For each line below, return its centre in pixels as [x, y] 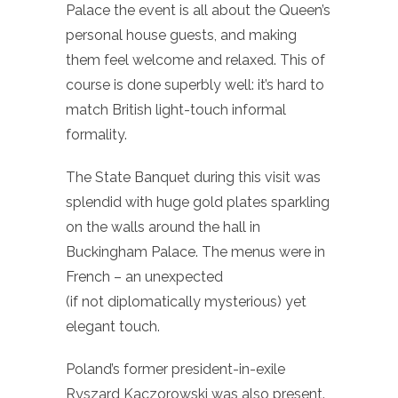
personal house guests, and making [181, 35]
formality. [96, 134]
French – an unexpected [144, 276]
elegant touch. [113, 326]
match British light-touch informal [176, 109]
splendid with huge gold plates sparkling [198, 202]
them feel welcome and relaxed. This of [195, 60]
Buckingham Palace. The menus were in [195, 251]
